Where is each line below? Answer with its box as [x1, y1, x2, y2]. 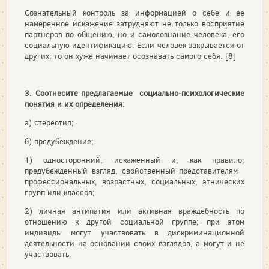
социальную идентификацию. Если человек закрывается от [25, 40, 244, 50]
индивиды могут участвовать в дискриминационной [25, 228, 244, 238]
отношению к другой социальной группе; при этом [25, 217, 244, 227]
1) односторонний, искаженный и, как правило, [25, 155, 244, 165]
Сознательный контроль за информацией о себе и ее [25, 8, 244, 18]
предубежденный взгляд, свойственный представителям [25, 166, 244, 176]
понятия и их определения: [25, 99, 125, 109]
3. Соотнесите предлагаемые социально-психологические [25, 88, 244, 98]
